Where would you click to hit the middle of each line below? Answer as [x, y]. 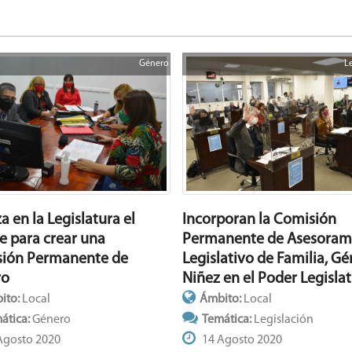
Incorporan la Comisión [259, 220]
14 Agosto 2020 [240, 340]
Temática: [227, 319]
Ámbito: [221, 299]
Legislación [283, 319]
